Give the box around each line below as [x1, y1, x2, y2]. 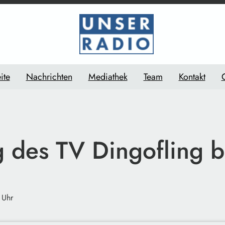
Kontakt [178, 70, 205, 83]
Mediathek [88, 70, 128, 83]
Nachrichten [26, 70, 72, 83]
